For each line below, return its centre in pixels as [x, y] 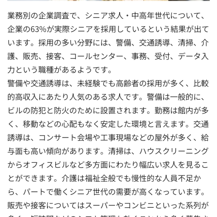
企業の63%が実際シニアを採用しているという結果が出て [108, 29]
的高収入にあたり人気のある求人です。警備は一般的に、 [108, 97]
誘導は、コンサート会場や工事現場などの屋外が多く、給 [108, 137]
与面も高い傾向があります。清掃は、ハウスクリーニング [108, 151]
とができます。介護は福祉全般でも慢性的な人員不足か [104, 178]
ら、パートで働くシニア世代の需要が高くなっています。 [108, 192]
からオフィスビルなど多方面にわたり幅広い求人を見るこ [108, 164]
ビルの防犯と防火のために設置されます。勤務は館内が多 [108, 110]
